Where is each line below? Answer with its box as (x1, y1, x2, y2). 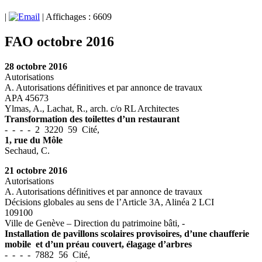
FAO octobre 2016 (5, 34, 114, 50)
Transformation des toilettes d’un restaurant (5, 114, 180, 125)
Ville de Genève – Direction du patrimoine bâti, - (5, 218, 185, 229)
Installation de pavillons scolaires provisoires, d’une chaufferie (5, 229, 249, 239)
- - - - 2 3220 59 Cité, (5, 125, 99, 135)
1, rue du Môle (5, 135, 63, 146)
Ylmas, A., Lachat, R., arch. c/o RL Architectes (5, 104, 179, 114)
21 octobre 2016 (5, 166, 67, 176)
